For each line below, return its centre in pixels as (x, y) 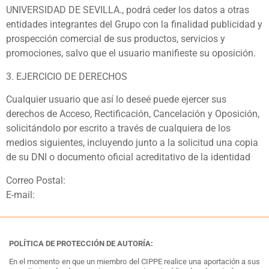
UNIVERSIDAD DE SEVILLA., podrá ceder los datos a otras (128, 10)
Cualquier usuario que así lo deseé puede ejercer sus (116, 100)
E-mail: (20, 195)
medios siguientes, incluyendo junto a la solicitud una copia (132, 143)
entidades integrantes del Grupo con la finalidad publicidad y (134, 25)
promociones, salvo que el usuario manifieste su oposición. (131, 53)
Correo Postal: (36, 180)
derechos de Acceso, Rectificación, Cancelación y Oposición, (133, 114)
